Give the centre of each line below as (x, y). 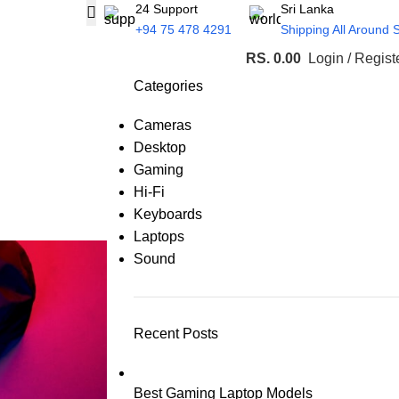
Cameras (162, 125)
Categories (168, 86)
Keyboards (167, 214)
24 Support (167, 9)
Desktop (159, 147)
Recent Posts (175, 334)
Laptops (159, 236)
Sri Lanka (307, 9)
